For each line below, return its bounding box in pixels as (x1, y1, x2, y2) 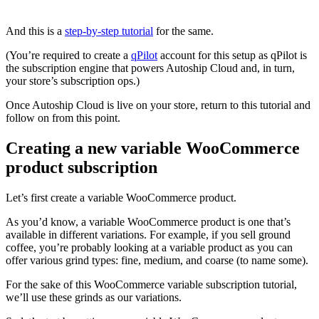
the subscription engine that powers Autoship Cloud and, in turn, (6, 61, 295, 74)
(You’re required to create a (6, 48, 131, 61)
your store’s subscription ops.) (6, 74, 140, 87)
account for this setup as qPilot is (157, 48, 307, 61)
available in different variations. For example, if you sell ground (6, 228, 291, 241)
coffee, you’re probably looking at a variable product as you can (6, 241, 293, 253)
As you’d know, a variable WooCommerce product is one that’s (6, 215, 291, 228)
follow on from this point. (6, 111, 120, 124)
